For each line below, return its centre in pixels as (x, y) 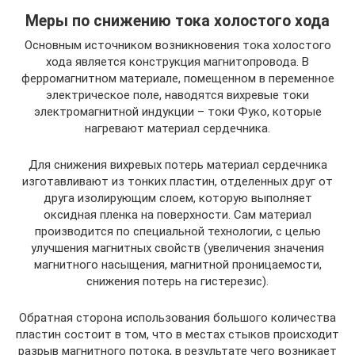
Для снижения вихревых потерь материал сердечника (177, 165)
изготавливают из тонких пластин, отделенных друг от (177, 181)
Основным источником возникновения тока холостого (177, 45)
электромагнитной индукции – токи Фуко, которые (177, 112)
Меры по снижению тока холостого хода (177, 21)
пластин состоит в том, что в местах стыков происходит (177, 334)
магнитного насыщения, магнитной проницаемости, (177, 265)
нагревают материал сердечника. (177, 128)
